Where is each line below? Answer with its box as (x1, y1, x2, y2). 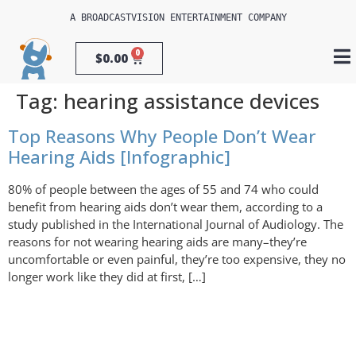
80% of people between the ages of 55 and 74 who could (8, 180, 319, 197)
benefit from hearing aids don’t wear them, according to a (8, 198, 323, 215)
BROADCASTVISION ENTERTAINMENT (80, 12, 242, 23)
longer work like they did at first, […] (8, 268, 206, 284)
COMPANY (242, 12, 287, 23)
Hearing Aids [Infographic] (8, 144, 230, 169)
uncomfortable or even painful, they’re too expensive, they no (8, 250, 346, 267)
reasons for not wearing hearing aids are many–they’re (8, 233, 307, 250)
